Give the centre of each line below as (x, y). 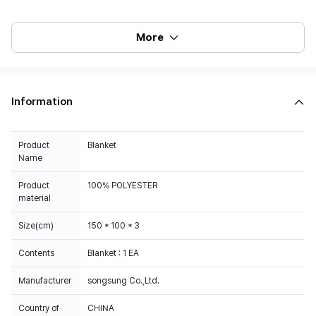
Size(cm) (36, 226)
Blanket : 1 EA (113, 253)
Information (42, 102)
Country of (39, 308)
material (35, 198)
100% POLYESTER (122, 186)
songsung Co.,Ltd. (123, 281)
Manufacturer (45, 281)
